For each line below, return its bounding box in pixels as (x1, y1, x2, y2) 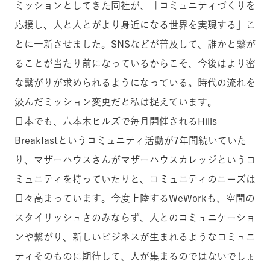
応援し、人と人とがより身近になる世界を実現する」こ (14, 19, 256, 30)
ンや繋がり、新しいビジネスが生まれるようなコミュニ (14, 231, 256, 242)
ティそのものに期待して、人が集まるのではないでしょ (14, 251, 256, 261)
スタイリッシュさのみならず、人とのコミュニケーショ (14, 212, 256, 222)
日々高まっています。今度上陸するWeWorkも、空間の (14, 193, 255, 203)
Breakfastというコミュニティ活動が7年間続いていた (14, 135, 246, 145)
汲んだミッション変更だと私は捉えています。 (14, 96, 217, 107)
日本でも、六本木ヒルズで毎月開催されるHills (14, 116, 217, 126)
